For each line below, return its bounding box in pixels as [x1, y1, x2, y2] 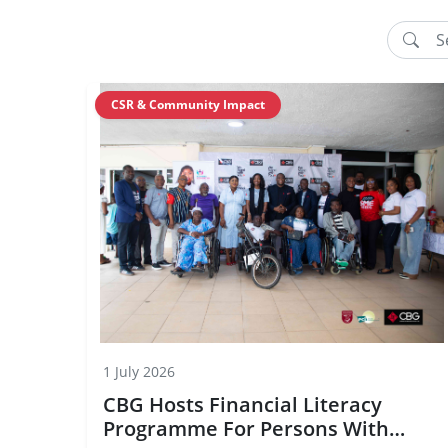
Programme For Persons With [103, 415, 389, 442]
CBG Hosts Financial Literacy [103, 391, 382, 418]
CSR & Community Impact [111, 96, 265, 113]
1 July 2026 [103, 362, 175, 381]
